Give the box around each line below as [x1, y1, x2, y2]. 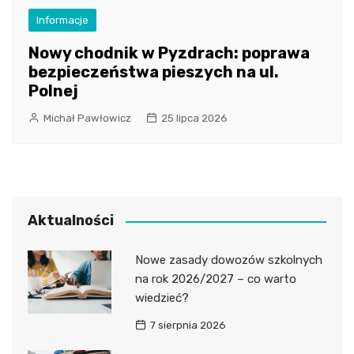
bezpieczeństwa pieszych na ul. [28, 62, 279, 82]
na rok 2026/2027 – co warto [134, 272, 296, 287]
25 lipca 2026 [161, 112, 228, 125]
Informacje [36, 14, 88, 27]
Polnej [28, 81, 78, 101]
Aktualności [28, 212, 114, 230]
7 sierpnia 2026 [149, 319, 226, 332]
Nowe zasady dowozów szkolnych [134, 253, 322, 268]
